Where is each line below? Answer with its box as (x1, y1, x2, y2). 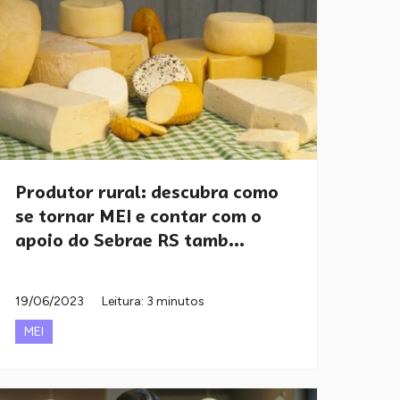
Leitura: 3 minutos (102, 294, 204, 310)
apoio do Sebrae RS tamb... (15, 229, 245, 253)
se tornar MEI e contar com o (15, 204, 262, 229)
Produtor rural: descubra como (15, 180, 279, 204)
